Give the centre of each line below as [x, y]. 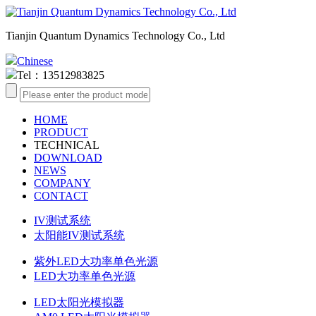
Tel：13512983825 [61, 75]
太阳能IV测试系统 [79, 235]
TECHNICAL [67, 145]
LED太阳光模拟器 [79, 302]
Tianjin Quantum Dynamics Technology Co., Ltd [115, 36]
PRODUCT [61, 132]
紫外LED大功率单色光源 [96, 261]
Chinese [35, 61]
